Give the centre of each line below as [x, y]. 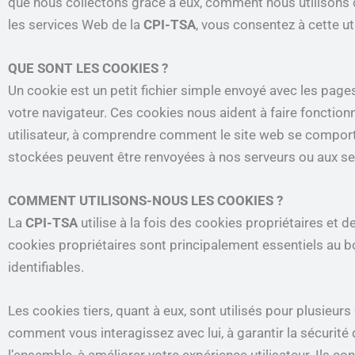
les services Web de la [76, 24]
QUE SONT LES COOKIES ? [88, 68]
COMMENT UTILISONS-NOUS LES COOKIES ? [145, 200]
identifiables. [46, 267]
